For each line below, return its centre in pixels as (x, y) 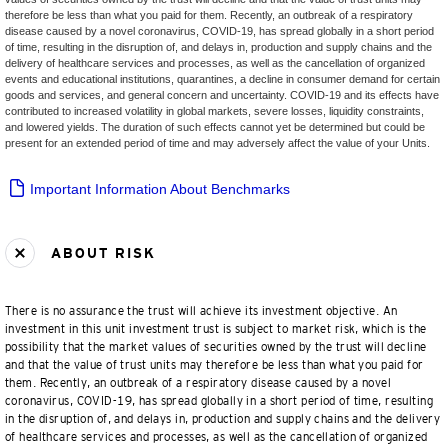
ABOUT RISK (100, 253)
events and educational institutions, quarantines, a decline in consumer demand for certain (222, 79)
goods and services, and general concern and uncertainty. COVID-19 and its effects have (222, 95)
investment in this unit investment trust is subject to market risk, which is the (216, 329)
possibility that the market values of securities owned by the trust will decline (216, 347)
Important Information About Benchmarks (158, 189)
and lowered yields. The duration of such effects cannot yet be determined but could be (215, 127)
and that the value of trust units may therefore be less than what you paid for (214, 365)
